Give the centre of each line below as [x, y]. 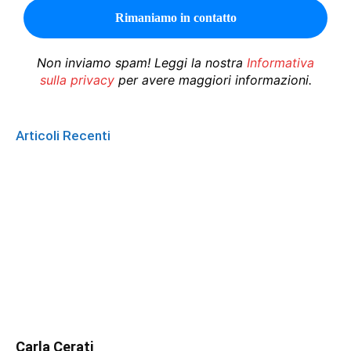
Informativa [280, 62]
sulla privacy [77, 80]
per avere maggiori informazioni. [213, 80]
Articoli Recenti [63, 135]
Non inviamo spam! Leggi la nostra [142, 62]
